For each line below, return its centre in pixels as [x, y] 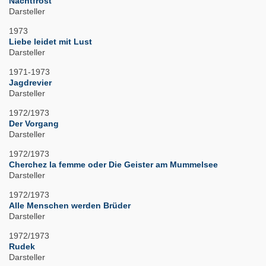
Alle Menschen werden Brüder [70, 206]
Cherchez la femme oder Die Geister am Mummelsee [113, 165]
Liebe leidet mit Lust [50, 42]
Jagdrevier [30, 83]
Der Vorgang [34, 124]
